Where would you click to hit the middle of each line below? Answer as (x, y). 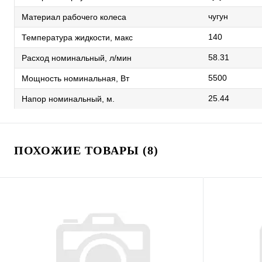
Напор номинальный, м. (68, 99)
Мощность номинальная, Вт (75, 78)
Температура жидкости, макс (77, 37)
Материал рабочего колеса (74, 17)
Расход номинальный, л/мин (77, 58)
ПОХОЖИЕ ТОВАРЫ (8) (86, 150)
